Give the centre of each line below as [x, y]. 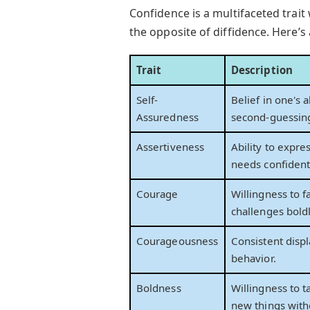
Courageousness [177, 241]
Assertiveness [171, 147]
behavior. [254, 258]
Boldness [159, 288]
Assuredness [167, 117]
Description [262, 70]
